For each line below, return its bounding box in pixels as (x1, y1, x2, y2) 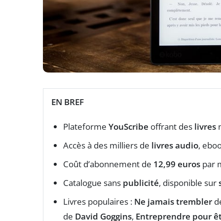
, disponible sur (159, 177, 219, 189)
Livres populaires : (63, 196, 134, 208)
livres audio (151, 140, 198, 151)
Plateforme (63, 121, 109, 133)
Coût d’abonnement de (63, 158, 153, 170)
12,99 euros (153, 158, 200, 170)
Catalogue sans (63, 177, 123, 189)
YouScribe (109, 121, 148, 133)
